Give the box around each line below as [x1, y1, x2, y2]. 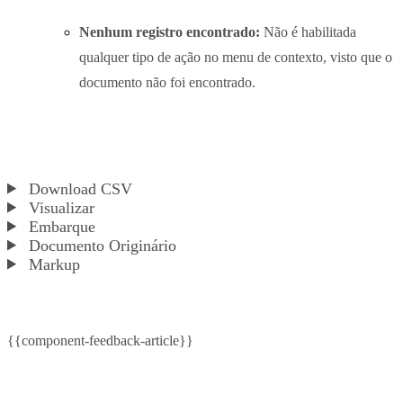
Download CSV [24, 179, 133, 198]
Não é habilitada [260, 23, 356, 40]
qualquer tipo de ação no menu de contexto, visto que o [79, 49, 392, 65]
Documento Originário [24, 236, 177, 255]
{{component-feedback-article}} [7, 332, 193, 348]
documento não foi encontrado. [79, 74, 255, 90]
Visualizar [24, 198, 95, 217]
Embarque [24, 217, 96, 236]
